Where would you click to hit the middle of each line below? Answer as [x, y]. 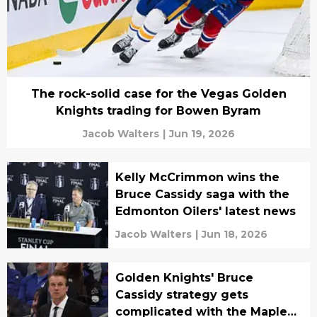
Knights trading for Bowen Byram [158, 111]
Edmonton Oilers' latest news [205, 211]
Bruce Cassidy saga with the [202, 194]
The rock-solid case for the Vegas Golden [158, 94]
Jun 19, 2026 [202, 134]
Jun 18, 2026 [234, 234]
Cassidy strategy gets [181, 295]
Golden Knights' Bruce [184, 278]
